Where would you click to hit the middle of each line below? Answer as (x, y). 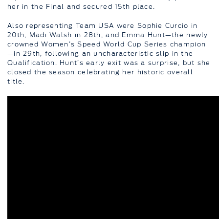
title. (16, 81)
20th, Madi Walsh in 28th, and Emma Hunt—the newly (108, 34)
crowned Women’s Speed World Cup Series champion (107, 44)
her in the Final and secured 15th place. (81, 6)
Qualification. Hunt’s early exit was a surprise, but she (109, 62)
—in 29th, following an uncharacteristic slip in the (100, 53)
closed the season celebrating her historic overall (100, 72)
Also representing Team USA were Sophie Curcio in (103, 25)
